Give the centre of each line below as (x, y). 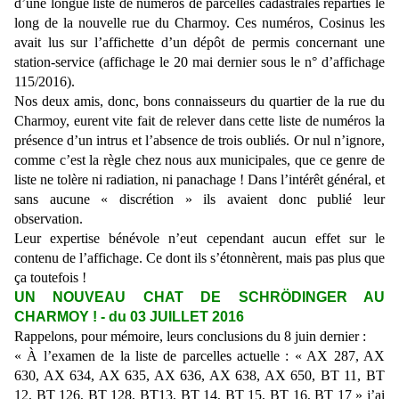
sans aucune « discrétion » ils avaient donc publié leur (199, 199)
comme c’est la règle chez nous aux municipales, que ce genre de (199, 160)
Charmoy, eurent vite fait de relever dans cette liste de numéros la (199, 121)
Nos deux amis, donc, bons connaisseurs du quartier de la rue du (199, 102)
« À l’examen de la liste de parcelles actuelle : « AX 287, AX (199, 356)
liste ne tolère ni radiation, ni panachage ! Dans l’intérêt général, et (199, 180)
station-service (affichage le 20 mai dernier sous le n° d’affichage (199, 62)
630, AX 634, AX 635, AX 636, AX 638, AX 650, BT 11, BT (199, 376)
